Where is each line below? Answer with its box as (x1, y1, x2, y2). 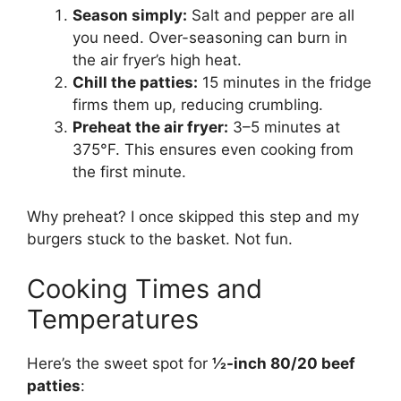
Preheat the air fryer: (73, 117, 228, 136)
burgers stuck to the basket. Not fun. (27, 230, 293, 249)
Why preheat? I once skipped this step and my (27, 208, 359, 226)
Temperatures (27, 303, 199, 335)
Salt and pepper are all (187, 5, 354, 24)
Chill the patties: (73, 73, 198, 91)
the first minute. (73, 162, 186, 181)
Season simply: (73, 5, 187, 24)
